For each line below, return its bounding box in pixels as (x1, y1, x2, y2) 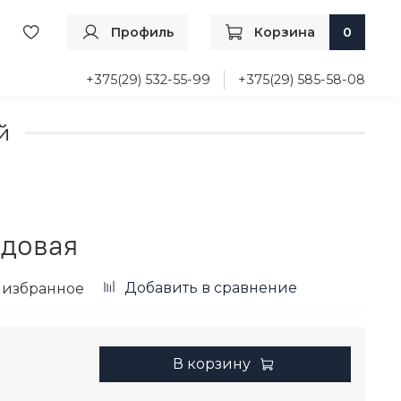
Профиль (111, 24, 174, 41)
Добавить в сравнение (124, 279, 297, 297)
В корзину (172, 355, 251, 373)
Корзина (254, 24, 315, 41)
